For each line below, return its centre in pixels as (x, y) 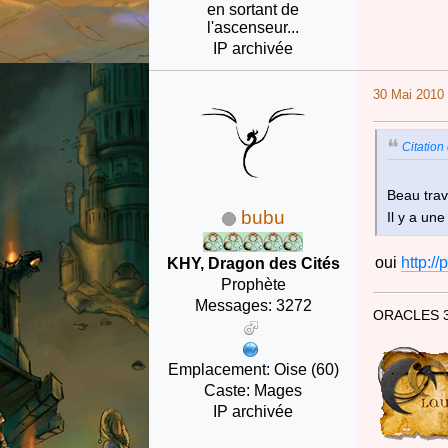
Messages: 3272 (253, 306)
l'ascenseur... (253, 28)
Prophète (253, 285)
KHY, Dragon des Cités (253, 264)
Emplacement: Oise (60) (253, 369)
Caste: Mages (253, 390)
